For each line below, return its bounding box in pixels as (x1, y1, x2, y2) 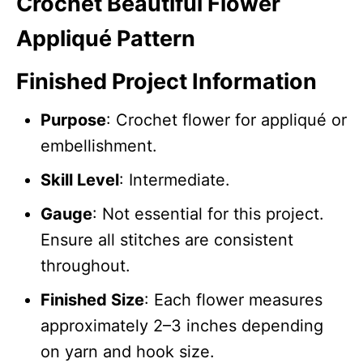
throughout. (41, 255, 130, 275)
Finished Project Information (16, 67, 317, 95)
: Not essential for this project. (92, 203, 324, 224)
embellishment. (41, 135, 157, 156)
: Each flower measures (144, 289, 322, 310)
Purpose (41, 109, 106, 130)
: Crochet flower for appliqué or (106, 109, 347, 130)
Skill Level (41, 169, 119, 190)
